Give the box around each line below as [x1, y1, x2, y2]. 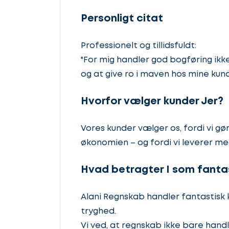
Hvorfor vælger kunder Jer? [81, 97, 223, 107]
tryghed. [81, 207, 116, 215]
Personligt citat [81, 14, 163, 24]
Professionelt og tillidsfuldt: [81, 41, 196, 50]
